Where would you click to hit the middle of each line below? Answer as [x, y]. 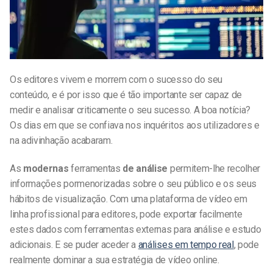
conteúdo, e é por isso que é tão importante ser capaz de [126, 95]
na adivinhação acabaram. [61, 141]
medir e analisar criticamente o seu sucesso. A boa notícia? [130, 110]
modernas [46, 169]
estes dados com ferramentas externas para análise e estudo [136, 230]
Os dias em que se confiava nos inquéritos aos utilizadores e [135, 126]
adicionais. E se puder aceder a [74, 245]
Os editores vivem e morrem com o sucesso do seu [116, 80]
